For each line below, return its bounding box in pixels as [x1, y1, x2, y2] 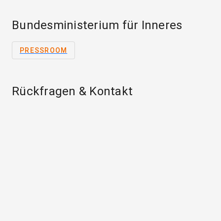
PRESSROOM [20, 46, 68, 55]
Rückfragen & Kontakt [12, 84, 133, 99]
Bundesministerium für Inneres [12, 18, 183, 33]
